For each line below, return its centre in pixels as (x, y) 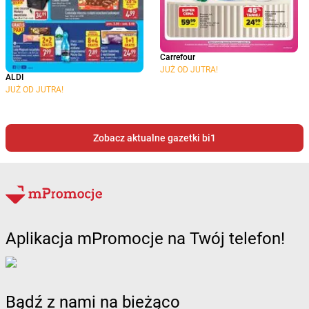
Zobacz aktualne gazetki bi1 (154, 138)
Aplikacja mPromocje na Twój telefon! (145, 239)
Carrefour (178, 58)
